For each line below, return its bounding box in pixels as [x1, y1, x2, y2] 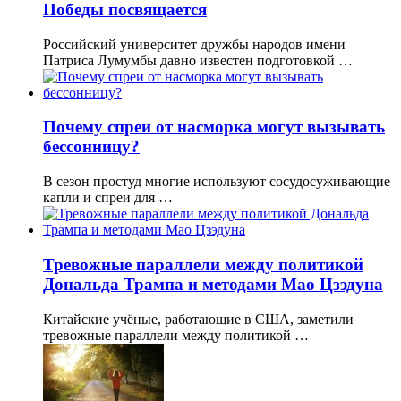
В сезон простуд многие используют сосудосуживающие [43, 174, 390, 190]
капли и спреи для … [43, 190, 173, 206]
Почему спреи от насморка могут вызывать [43, 117, 385, 137]
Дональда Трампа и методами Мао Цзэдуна [43, 274, 383, 294]
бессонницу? [43, 137, 140, 157]
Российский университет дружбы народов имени [43, 36, 346, 52]
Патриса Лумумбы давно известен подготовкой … [43, 52, 353, 68]
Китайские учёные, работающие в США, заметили [43, 311, 354, 327]
